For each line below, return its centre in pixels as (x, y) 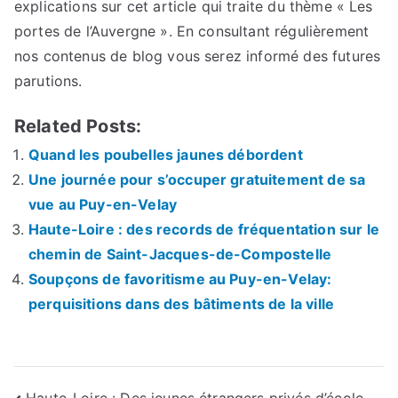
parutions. (48, 81)
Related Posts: (78, 127)
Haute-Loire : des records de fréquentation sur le (204, 230)
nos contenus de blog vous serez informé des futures (198, 56)
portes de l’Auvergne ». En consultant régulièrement (192, 32)
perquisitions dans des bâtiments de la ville (182, 304)
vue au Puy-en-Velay (103, 205)
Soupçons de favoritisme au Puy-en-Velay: (180, 279)
